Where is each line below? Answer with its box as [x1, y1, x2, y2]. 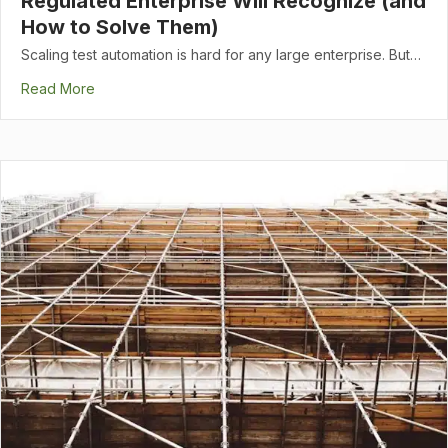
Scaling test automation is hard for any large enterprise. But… [21, 46, 421, 64]
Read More [21, 80, 95, 98]
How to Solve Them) [21, 15, 219, 40]
